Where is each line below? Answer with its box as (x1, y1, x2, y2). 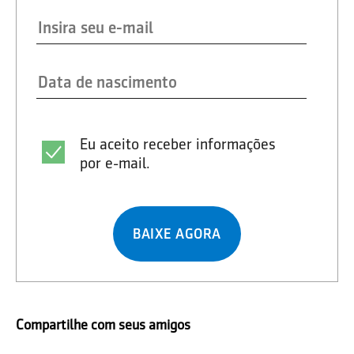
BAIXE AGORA (133, 225, 221, 242)
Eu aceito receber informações (80, 134, 276, 153)
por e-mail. (80, 153, 150, 171)
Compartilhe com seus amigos (16, 316, 190, 333)
